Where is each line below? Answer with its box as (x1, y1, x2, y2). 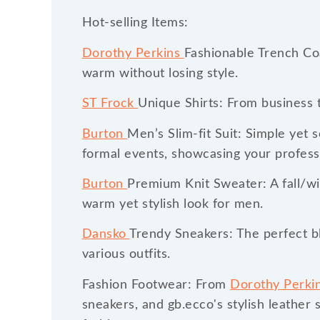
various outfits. (81, 248, 171, 261)
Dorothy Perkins (81, 46, 184, 60)
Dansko (81, 228, 130, 241)
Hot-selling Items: (81, 16, 189, 30)
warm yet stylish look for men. (81, 198, 264, 211)
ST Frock (81, 97, 139, 111)
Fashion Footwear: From (81, 278, 231, 291)
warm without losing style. (81, 66, 239, 80)
